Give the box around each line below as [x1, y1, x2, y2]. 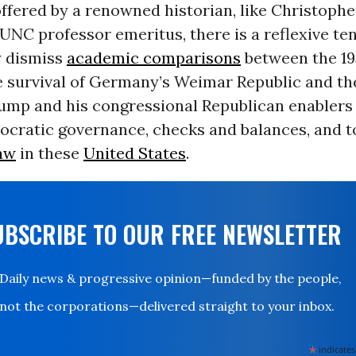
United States [83, 143, 186, 164]
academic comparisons [66, 48, 241, 68]
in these [15, 143, 83, 164]
